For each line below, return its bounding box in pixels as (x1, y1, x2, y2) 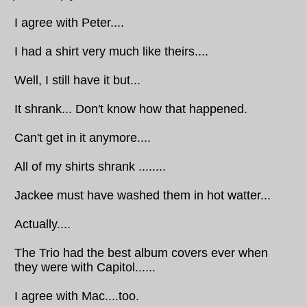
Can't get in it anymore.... (14, 131, 151, 145)
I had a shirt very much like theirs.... (14, 45, 208, 58)
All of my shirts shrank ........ (14, 160, 166, 173)
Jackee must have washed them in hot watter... (14, 188, 271, 202)
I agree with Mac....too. (14, 289, 139, 303)
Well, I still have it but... (14, 73, 140, 87)
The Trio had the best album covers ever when (14, 246, 268, 260)
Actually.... (14, 217, 71, 231)
